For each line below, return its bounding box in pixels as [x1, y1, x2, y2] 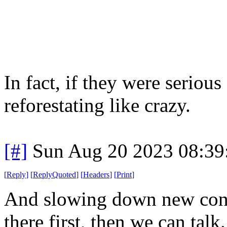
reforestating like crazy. [4, 94, 191, 116]
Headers [83, 170, 109, 179]
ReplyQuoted [33, 170, 76, 179]
